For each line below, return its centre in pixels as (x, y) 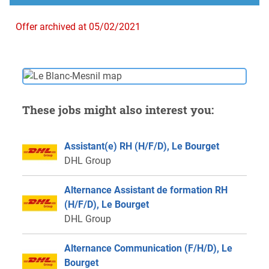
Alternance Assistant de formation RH (146, 190)
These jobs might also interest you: (118, 110)
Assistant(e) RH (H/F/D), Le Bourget (141, 147)
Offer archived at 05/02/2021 (78, 27)
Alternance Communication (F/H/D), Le (148, 249)
